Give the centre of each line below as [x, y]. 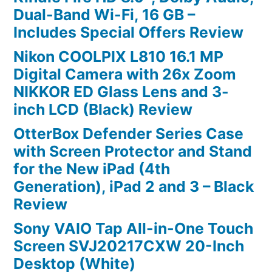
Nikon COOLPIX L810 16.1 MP [118, 56]
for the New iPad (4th [92, 168]
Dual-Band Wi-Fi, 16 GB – [104, 14]
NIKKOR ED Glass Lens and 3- [121, 91]
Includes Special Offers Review [128, 32]
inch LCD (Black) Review [103, 109]
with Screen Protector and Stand [133, 151]
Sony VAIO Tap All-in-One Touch [133, 228]
